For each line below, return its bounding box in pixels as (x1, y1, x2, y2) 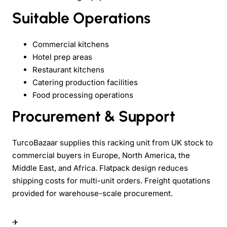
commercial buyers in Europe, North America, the (12, 150, 190, 160)
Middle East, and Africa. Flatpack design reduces (12, 163, 188, 173)
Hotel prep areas (32, 52, 92, 62)
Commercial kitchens (32, 39, 109, 49)
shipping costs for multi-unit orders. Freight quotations (12, 175, 210, 185)
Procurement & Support (12, 106, 175, 126)
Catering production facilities (32, 77, 138, 87)
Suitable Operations (12, 8, 150, 27)
